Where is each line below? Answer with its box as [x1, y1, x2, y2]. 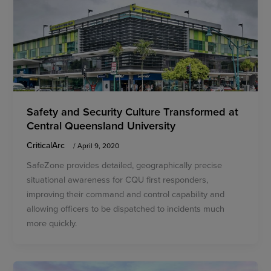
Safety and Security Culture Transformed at [27, 103, 239, 119]
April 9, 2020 [77, 140, 120, 151]
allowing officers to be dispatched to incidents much [27, 202, 225, 215]
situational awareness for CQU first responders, [27, 173, 209, 186]
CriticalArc [27, 139, 68, 151]
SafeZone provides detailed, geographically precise [27, 158, 223, 172]
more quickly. [27, 217, 77, 230]
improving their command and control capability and [27, 188, 225, 201]
